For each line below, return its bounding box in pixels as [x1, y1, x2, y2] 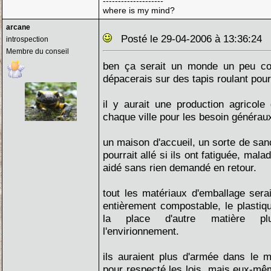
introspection [6, 35, 48, 44]
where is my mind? [103, 5, 175, 15]
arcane [6, 23, 30, 31]
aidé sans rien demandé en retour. [103, 162, 256, 174]
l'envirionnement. [103, 225, 179, 237]
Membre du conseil [6, 47, 69, 56]
